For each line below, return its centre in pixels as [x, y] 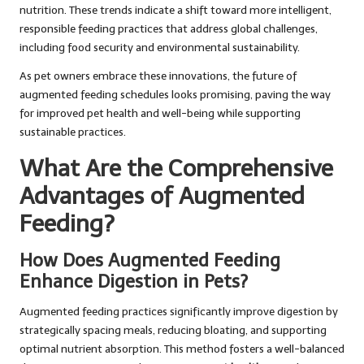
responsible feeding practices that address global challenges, [169, 28]
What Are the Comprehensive [176, 168]
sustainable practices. [73, 132]
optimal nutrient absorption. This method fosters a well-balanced [182, 349]
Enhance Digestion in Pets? [134, 281]
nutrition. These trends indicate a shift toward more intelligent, [175, 10]
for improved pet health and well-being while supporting [160, 113]
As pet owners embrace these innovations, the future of [158, 76]
